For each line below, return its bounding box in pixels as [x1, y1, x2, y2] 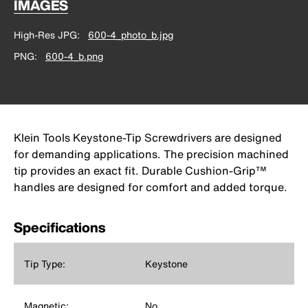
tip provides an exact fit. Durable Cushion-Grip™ [14, 162, 267, 179]
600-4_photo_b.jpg [88, 27, 173, 42]
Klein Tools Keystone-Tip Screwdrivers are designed [14, 129, 282, 146]
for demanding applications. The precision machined [14, 145, 289, 162]
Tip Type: [24, 256, 65, 271]
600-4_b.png [45, 48, 103, 63]
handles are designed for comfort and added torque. [14, 178, 287, 195]
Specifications [14, 217, 105, 237]
